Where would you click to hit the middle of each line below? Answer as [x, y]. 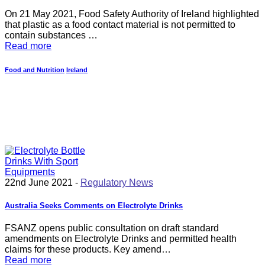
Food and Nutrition [35, 70]
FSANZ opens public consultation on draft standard [112, 228]
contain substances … [51, 35]
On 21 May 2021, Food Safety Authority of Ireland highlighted [132, 14]
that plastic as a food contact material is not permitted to [120, 25]
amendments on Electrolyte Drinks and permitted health [121, 239]
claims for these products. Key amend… [88, 250]
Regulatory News [117, 182]
